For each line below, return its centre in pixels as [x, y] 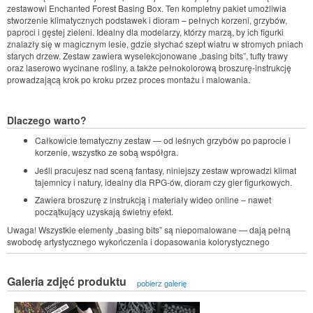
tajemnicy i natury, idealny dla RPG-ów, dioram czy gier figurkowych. [163, 182]
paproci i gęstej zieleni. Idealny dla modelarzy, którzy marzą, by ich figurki [145, 32]
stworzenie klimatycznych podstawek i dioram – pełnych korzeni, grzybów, [147, 20]
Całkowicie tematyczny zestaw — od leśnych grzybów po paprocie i [163, 140]
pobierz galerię [162, 283]
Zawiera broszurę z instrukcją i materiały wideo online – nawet [153, 200]
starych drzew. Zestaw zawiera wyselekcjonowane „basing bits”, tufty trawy [147, 56]
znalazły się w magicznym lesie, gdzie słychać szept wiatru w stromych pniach [155, 44]
